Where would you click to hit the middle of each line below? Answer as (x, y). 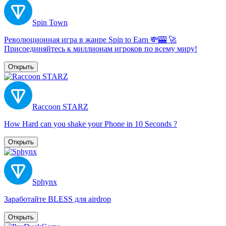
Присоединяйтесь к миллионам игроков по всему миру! (101, 48)
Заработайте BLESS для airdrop (58, 199)
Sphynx (45, 182)
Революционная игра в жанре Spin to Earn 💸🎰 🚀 (90, 39)
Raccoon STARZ (60, 106)
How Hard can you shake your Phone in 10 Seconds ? (91, 124)
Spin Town (50, 22)
